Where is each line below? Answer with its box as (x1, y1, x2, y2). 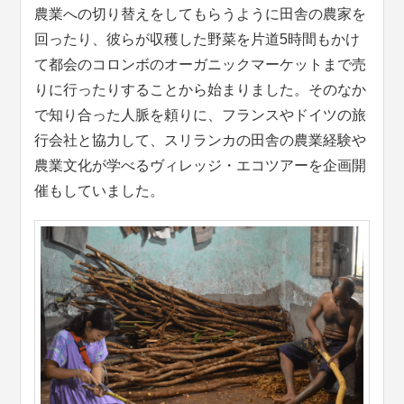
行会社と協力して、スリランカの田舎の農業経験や (34, 132, 367, 148)
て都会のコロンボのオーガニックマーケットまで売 (34, 56, 367, 72)
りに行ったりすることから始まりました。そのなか (34, 81, 367, 97)
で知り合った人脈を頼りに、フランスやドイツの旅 (34, 106, 367, 123)
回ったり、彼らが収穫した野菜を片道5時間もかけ (34, 31, 361, 47)
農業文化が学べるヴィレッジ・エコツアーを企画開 (34, 157, 367, 173)
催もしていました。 (34, 182, 165, 198)
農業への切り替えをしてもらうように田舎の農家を (34, 5, 367, 22)
